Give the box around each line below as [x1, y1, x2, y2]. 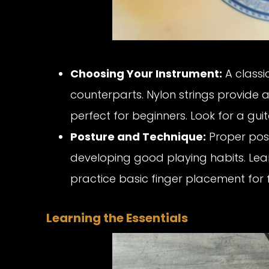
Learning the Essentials [46, 210, 188, 227]
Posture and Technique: [70, 129, 206, 145]
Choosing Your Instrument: [70, 66, 222, 82]
